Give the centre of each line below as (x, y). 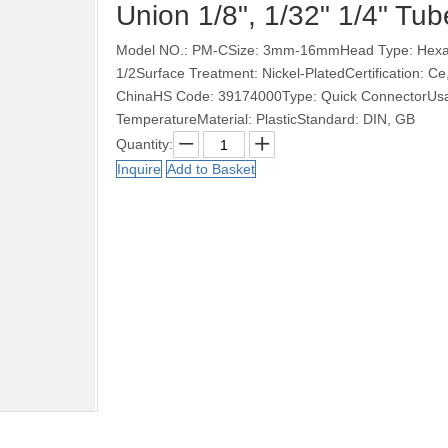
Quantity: (144, 144)
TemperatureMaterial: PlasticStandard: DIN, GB (265, 119)
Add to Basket (211, 169)
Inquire (139, 169)
